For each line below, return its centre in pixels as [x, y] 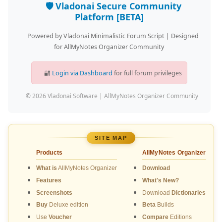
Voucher [60, 217]
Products [49, 153]
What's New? [160, 180]
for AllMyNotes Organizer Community [109, 47]
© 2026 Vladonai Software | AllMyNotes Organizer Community [112, 96]
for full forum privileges [147, 73]
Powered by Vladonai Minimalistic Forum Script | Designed [113, 36]
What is [46, 168]
